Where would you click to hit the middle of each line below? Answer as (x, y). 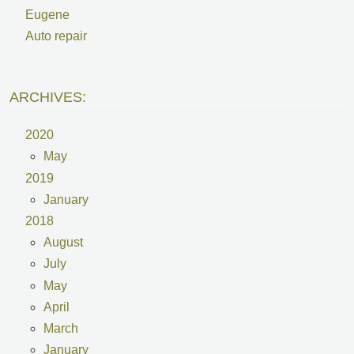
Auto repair (56, 36)
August (63, 243)
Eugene (47, 14)
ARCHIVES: (48, 97)
